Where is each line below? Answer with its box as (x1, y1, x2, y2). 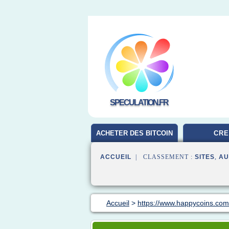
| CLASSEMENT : (131, 153, 195, 161)
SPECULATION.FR (110, 98, 168, 107)
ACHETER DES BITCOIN (96, 129, 173, 137)
